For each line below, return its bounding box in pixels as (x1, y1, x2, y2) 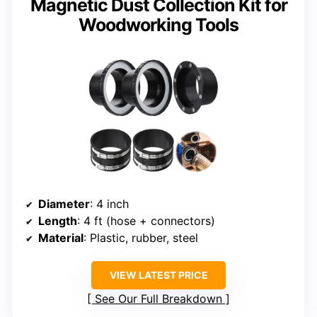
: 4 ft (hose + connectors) (77, 214, 215, 229)
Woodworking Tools (79, 14, 238, 36)
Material (38, 231, 83, 246)
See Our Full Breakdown (95, 292, 222, 306)
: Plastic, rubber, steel (83, 231, 198, 246)
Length (38, 214, 77, 229)
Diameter (38, 197, 90, 212)
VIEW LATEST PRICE (109, 269, 208, 282)
